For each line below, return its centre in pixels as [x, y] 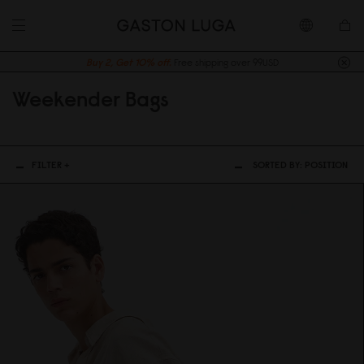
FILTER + [51, 165]
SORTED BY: [279, 165]
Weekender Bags [91, 99]
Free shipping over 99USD [226, 62]
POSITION [326, 165]
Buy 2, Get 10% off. [128, 62]
